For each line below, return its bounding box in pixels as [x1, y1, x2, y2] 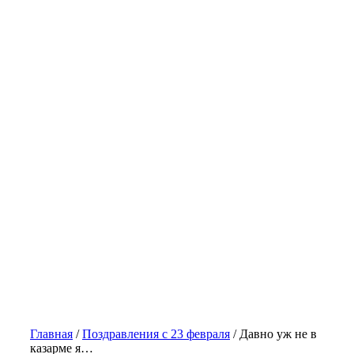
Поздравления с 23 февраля [82, 327, 230, 341]
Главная [30, 327, 73, 341]
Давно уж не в [239, 327, 317, 341]
